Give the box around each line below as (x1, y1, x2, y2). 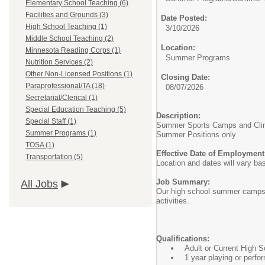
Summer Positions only (156, 130, 236, 139)
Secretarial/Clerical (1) (25, 93, 98, 102)
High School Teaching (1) (25, 22, 107, 31)
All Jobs (21, 178, 58, 190)
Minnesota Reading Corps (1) (25, 46, 121, 54)
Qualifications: (156, 234, 209, 243)
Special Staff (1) (25, 117, 76, 125)
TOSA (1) (25, 141, 54, 149)
